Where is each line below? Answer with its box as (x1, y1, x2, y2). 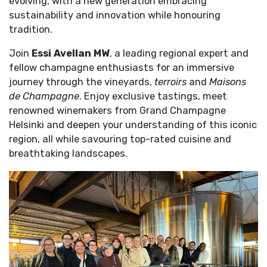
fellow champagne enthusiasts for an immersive (9, 62, 234, 74)
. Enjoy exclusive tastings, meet (79, 91, 227, 103)
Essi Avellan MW (32, 48, 110, 60)
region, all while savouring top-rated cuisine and (9, 133, 231, 145)
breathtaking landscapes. (9, 148, 130, 160)
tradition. (9, 24, 52, 36)
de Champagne (9, 91, 79, 103)
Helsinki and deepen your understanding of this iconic (9, 119, 257, 131)
